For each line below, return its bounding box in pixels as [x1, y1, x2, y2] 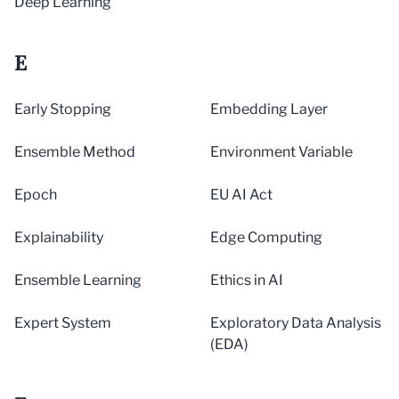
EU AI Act [210, 186, 273, 203]
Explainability [14, 229, 103, 246]
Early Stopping [14, 101, 111, 118]
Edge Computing [210, 229, 322, 246]
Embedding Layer [210, 101, 328, 118]
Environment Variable [210, 143, 353, 160]
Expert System [14, 314, 111, 331]
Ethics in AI [210, 272, 283, 289]
